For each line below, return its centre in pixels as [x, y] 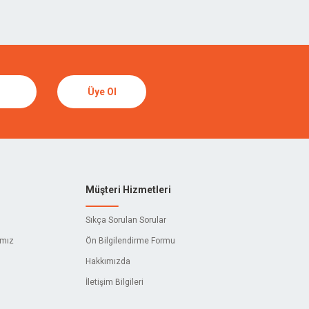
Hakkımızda [108, 261]
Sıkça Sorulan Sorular [126, 220]
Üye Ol [102, 91]
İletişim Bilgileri [114, 282]
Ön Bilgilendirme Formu [130, 241]
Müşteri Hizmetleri [128, 190]
